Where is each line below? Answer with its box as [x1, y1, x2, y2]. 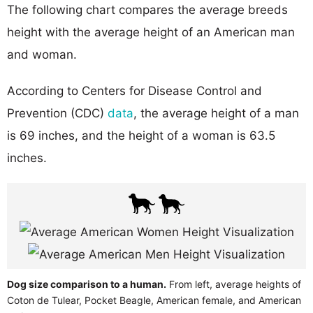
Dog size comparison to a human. [7, 277, 166, 290]
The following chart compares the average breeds [7, 2, 288, 17]
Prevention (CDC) [7, 105, 108, 120]
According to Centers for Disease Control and [7, 83, 262, 98]
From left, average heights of [166, 277, 301, 290]
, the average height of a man [133, 105, 299, 120]
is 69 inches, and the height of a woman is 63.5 [7, 128, 275, 143]
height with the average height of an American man [7, 24, 295, 39]
